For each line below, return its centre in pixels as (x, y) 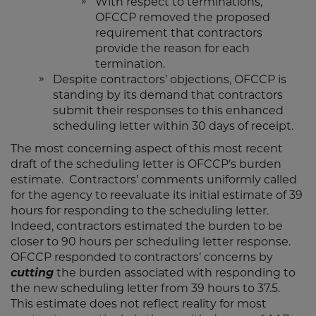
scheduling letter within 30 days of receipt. (173, 127)
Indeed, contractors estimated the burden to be (147, 227)
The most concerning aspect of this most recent (147, 150)
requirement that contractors (179, 34)
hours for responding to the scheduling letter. (141, 212)
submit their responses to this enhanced (168, 111)
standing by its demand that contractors (168, 96)
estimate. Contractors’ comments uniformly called (154, 181)
